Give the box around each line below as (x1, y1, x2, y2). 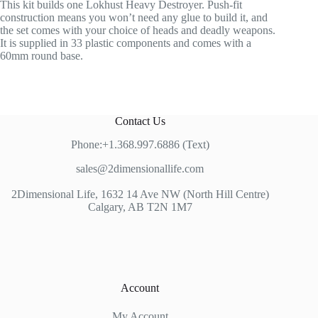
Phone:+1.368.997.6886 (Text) (70, 138, 209, 150)
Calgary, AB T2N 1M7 (87, 201, 192, 213)
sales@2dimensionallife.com (76, 163, 204, 175)
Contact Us (114, 115, 165, 127)
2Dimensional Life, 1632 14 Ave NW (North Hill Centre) (11, 188, 269, 200)
